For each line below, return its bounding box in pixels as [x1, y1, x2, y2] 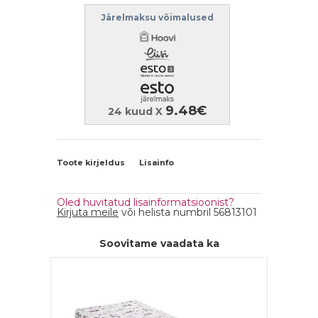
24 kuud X [108, 105, 165, 118]
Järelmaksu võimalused [101, 12, 214, 23]
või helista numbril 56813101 [119, 206, 257, 219]
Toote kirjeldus [57, 158, 125, 168]
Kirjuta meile [57, 206, 119, 219]
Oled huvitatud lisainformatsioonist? [57, 196, 234, 209]
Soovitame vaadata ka [99, 237, 219, 250]
